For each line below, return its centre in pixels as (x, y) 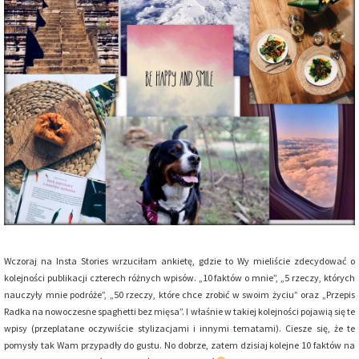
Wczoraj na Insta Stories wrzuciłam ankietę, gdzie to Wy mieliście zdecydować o (179, 261)
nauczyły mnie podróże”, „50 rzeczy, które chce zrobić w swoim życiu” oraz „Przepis (179, 295)
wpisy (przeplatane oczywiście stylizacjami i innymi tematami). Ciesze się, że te (179, 329)
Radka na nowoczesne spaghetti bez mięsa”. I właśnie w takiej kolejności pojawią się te (179, 312)
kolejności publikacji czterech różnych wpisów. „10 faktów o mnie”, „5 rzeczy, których (179, 278)
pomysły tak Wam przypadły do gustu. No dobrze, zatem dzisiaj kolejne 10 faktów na (179, 345)
